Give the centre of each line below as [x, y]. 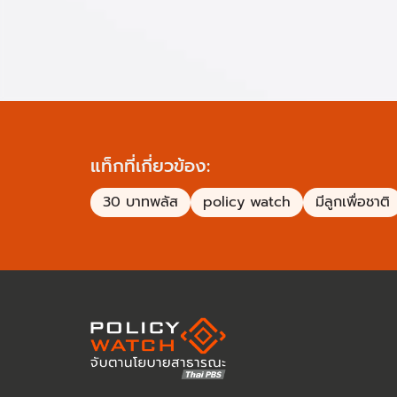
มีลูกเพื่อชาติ [353, 202]
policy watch [247, 202]
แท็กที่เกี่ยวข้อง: [150, 166]
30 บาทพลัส [140, 202]
